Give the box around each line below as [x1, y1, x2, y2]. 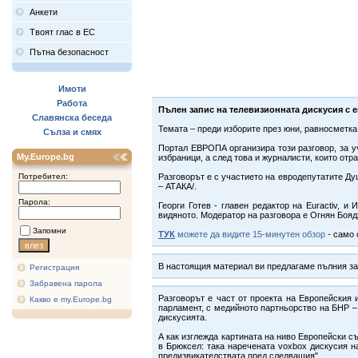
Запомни [33, 226, 66, 235]
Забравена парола [30, 279, 102, 288]
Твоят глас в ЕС [30, 27, 95, 37]
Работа [57, 98, 87, 108]
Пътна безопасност [30, 47, 109, 57]
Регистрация [30, 263, 79, 272]
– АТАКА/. [158, 181, 197, 191]
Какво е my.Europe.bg [30, 295, 112, 304]
